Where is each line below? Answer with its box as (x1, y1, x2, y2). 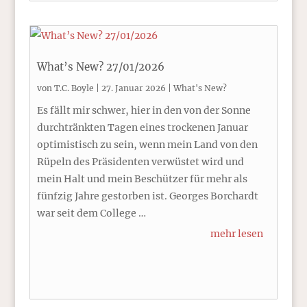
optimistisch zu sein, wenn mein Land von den (36, 138, 258, 151)
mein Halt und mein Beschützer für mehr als (36, 173, 247, 185)
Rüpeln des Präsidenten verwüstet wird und (36, 156, 244, 168)
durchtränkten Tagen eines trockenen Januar (36, 121, 248, 134)
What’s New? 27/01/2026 (36, 60, 164, 73)
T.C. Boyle (53, 83, 94, 93)
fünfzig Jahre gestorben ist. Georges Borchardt (36, 190, 258, 202)
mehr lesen (210, 228, 264, 240)
